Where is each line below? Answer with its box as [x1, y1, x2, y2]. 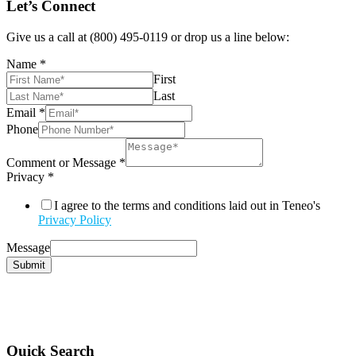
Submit [13, 259, 45, 272]
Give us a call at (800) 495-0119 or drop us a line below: [6, 30, 289, 44]
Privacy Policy [38, 213, 111, 227]
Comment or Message [6, 156, 119, 170]
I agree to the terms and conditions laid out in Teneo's [54, 199, 320, 213]
